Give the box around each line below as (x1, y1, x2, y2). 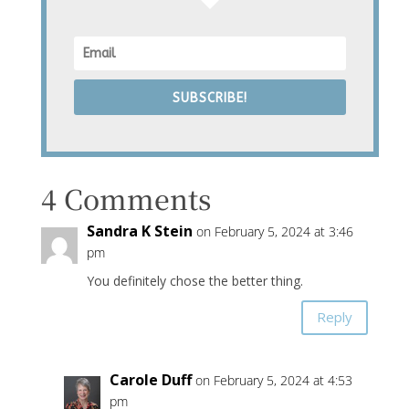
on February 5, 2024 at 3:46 (195, 222, 353, 240)
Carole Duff (109, 369, 192, 390)
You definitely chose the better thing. (86, 271, 303, 289)
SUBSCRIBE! (172, 89, 247, 106)
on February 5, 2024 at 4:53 (194, 371, 352, 389)
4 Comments (40, 177, 211, 218)
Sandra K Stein (86, 220, 193, 241)
